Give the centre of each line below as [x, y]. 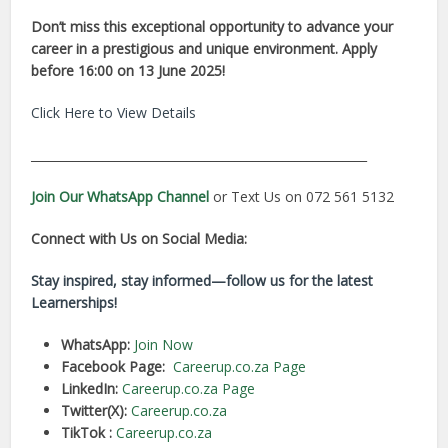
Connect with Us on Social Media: [139, 239]
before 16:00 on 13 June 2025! [128, 71]
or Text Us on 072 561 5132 [302, 197]
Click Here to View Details [114, 113]
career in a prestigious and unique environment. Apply [204, 49]
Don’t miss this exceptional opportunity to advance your [212, 27]
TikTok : [87, 433]
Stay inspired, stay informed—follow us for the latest [202, 281]
